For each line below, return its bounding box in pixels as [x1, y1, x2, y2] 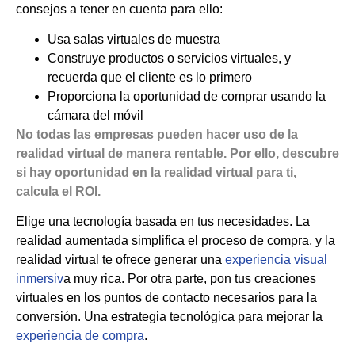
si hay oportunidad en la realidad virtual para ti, [16, 165, 296, 179]
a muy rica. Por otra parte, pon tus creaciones [63, 272, 316, 286]
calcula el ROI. [16, 184, 101, 198]
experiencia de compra [16, 329, 144, 343]
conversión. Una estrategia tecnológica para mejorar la [16, 310, 323, 324]
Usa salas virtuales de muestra [48, 32, 220, 46]
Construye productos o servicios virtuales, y [48, 51, 291, 65]
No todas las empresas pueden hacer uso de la [16, 127, 298, 141]
